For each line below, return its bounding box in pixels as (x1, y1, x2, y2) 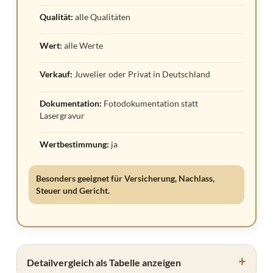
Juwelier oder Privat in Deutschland (73, 69, 211, 80)
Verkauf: (40, 69, 73, 80)
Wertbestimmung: (40, 139, 110, 150)
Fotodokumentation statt (102, 97, 199, 108)
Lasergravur (40, 110, 85, 121)
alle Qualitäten (73, 11, 131, 22)
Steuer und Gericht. (36, 185, 110, 196)
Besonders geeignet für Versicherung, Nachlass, (36, 173, 214, 184)
